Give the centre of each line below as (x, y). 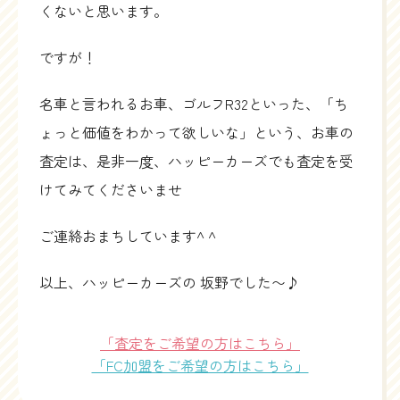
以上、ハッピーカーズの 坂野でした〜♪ (170, 282)
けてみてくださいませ (111, 189)
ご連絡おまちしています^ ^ (128, 235)
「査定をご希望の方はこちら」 (200, 342)
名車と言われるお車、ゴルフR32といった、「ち (194, 103)
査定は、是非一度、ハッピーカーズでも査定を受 (196, 160)
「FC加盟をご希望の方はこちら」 (200, 365)
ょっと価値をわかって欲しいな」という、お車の (196, 132)
